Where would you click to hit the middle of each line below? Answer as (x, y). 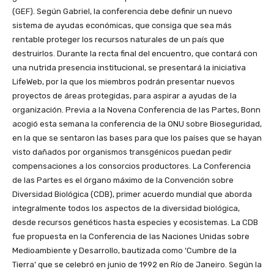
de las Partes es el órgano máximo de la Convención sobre (123, 180)
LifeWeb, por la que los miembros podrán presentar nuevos (124, 82)
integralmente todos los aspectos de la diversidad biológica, (126, 209)
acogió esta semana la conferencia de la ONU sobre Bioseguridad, (137, 124)
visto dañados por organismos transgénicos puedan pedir (122, 152)
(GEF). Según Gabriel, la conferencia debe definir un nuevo (122, 12)
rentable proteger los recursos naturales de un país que (118, 40)
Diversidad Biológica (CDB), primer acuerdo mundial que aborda (132, 194)
